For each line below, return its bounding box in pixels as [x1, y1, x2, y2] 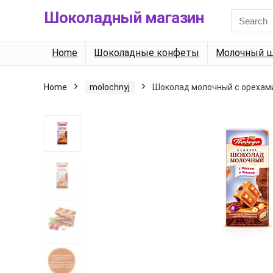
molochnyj [90, 82, 130, 92]
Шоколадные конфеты [94, 47, 199, 58]
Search [230, 9, 258, 19]
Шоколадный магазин [44, 9, 204, 27]
